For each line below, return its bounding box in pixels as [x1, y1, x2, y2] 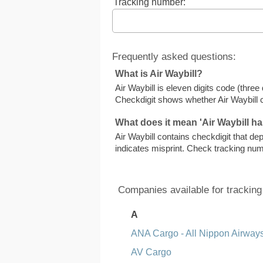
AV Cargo [131, 247, 172, 257]
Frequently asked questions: [112, 50, 237, 62]
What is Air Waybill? [115, 69, 203, 79]
